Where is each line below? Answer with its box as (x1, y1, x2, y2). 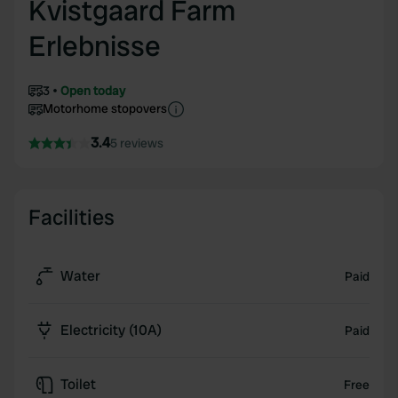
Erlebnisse (28, 28, 161, 65)
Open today (60, 83, 125, 99)
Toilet (60, 375, 96, 394)
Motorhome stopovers (43, 100, 167, 116)
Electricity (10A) (60, 321, 162, 339)
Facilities (28, 203, 115, 231)
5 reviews (110, 135, 163, 151)
